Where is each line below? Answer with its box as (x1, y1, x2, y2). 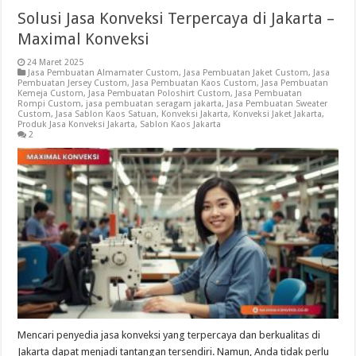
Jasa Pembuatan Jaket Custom (184, 67, 309, 78)
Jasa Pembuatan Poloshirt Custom (88, 87, 231, 99)
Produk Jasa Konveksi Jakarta (17, 118, 136, 130)
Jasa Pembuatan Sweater (226, 98, 328, 109)
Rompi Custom (17, 98, 82, 109)
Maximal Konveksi (17, 29, 150, 48)
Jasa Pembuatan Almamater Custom (28, 67, 180, 78)
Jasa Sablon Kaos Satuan (56, 108, 157, 119)
